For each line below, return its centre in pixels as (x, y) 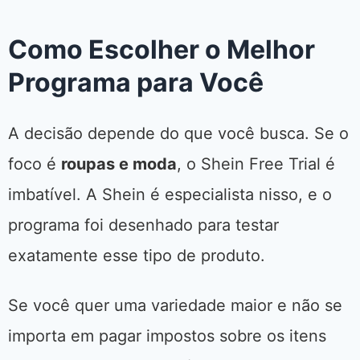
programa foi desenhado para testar (143, 225)
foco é (35, 164)
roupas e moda (119, 164)
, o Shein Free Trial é (256, 164)
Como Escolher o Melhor (162, 50)
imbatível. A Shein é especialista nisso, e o (170, 195)
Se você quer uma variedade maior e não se (175, 306)
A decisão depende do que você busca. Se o (178, 134)
